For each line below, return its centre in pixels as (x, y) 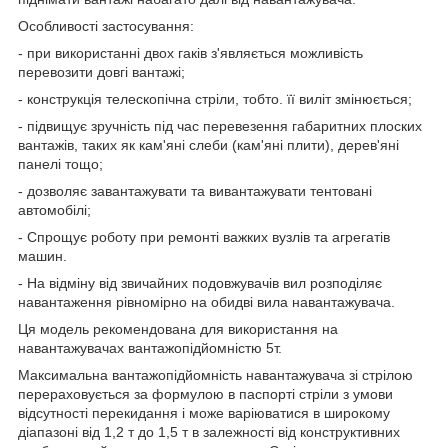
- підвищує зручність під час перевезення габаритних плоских (220, 125)
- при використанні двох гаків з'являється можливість (190, 52)
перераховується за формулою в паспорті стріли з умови (205, 393)
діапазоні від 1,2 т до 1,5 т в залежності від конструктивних (209, 431)
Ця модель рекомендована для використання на (178, 328)
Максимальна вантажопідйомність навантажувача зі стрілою (215, 374)
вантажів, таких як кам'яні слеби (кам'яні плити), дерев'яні (208, 144)
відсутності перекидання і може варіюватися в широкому (204, 412)
